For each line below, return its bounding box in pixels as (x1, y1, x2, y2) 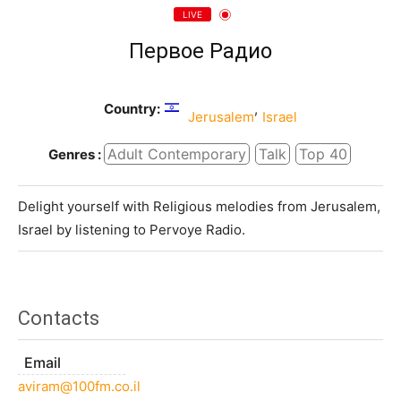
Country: (104, 100, 160, 118)
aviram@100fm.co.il (18, 378, 141, 396)
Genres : (47, 145, 101, 163)
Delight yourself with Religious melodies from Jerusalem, (18, 198, 380, 216)
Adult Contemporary (107, 145, 246, 164)
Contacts (18, 307, 99, 330)
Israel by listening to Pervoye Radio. (18, 221, 245, 239)
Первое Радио (129, 38, 272, 64)
